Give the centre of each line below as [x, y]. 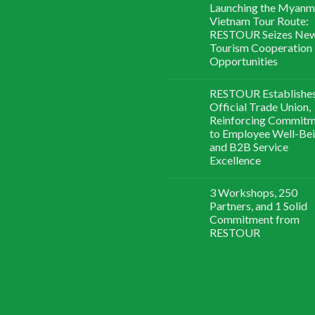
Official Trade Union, [260, 107]
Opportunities [244, 61]
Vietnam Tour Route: [259, 21]
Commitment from [255, 219]
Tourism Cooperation [261, 48]
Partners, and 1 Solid [258, 206]
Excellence [235, 160]
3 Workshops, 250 [253, 193]
